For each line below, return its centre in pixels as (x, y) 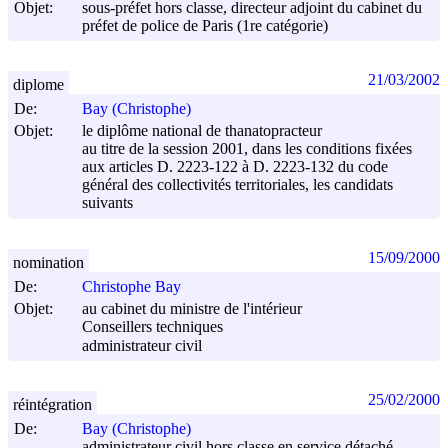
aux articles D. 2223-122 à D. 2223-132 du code (235, 167)
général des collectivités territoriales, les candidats (237, 185)
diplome (38, 84)
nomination (48, 262)
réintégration (52, 404)
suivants (107, 203)
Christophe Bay (131, 287)
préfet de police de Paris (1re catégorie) (205, 26)
